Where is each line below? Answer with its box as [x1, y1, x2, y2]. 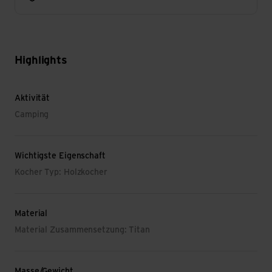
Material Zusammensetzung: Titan [15, 226, 150, 235]
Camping [15, 110, 49, 120]
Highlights [15, 55, 67, 67]
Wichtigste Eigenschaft [15, 152, 106, 161]
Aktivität [15, 94, 50, 103]
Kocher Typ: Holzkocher [15, 168, 107, 177]
